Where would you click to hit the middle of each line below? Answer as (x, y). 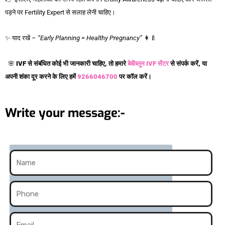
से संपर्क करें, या (188, 64)
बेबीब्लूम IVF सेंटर (148, 64)
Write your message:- (65, 113)
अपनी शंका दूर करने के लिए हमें (41, 77)
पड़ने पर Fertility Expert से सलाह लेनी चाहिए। (60, 13)
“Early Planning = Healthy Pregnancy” (90, 38)
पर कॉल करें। (135, 77)
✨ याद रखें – (21, 38)
